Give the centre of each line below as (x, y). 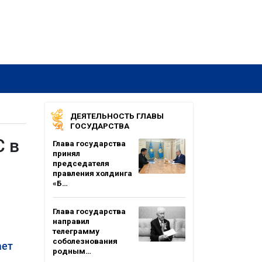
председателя (81, 163)
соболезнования (85, 241)
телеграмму (76, 231)
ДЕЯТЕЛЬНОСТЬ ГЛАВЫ (117, 116)
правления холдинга (92, 173)
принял (66, 153)
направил (71, 221)
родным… (72, 251)
